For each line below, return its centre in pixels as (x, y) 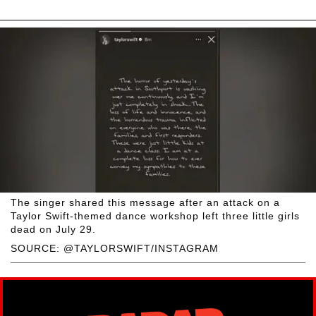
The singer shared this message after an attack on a (145, 203)
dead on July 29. (53, 230)
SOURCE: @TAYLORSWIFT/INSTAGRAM (115, 249)
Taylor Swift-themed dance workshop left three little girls (155, 216)
